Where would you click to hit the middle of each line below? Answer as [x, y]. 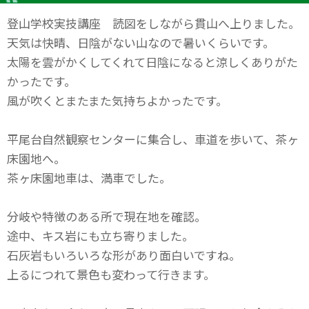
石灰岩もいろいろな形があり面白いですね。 [124, 255]
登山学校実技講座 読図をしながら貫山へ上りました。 [153, 23]
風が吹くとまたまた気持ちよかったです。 [117, 100]
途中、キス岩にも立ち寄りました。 [100, 236]
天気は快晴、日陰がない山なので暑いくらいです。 [141, 42]
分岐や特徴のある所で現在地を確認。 [107, 216]
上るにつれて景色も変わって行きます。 [111, 274]
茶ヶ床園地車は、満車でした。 [89, 178]
